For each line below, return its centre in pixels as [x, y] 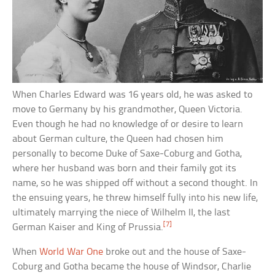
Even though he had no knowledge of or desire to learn [128, 125]
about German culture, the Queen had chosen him [118, 139]
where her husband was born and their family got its [125, 169]
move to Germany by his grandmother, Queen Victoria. [128, 110]
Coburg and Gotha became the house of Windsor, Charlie [132, 267]
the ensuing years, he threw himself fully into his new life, [135, 198]
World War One [72, 252]
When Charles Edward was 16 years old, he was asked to [133, 95]
